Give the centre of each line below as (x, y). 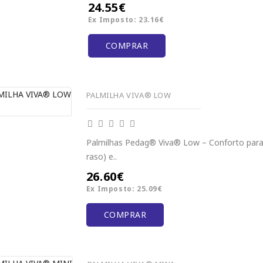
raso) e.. (101, 156)
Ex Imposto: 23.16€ (126, 19)
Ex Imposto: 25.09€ (124, 189)
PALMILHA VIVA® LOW (129, 95)
